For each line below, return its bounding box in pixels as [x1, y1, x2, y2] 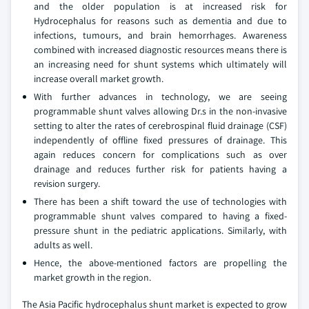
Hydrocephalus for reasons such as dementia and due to [34, 14, 287, 28]
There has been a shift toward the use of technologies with [34, 195, 287, 208]
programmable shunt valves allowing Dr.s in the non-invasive [34, 105, 287, 118]
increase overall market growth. [34, 72, 163, 86]
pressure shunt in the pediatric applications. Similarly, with [34, 224, 287, 237]
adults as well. [34, 239, 92, 252]
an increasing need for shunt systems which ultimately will [34, 58, 287, 71]
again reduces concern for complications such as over [34, 148, 287, 161]
